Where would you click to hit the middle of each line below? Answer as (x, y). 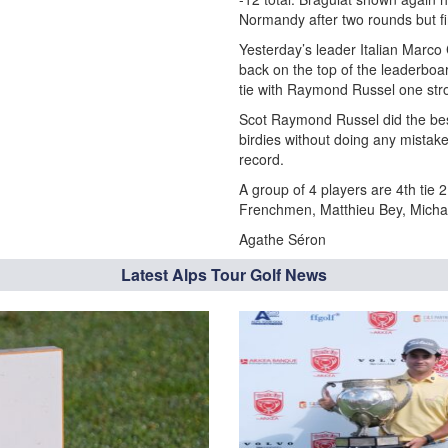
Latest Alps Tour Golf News (224, 274)
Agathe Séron (282, 239)
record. (261, 159)
